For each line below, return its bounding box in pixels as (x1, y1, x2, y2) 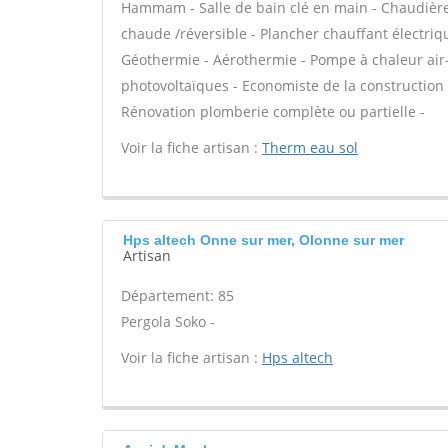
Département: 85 (121, 286, 234, 305)
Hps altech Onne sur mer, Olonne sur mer (123, 232, 404, 248)
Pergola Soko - (121, 312, 215, 331)
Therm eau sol (262, 138, 358, 157)
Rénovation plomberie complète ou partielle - (121, 102, 425, 121)
